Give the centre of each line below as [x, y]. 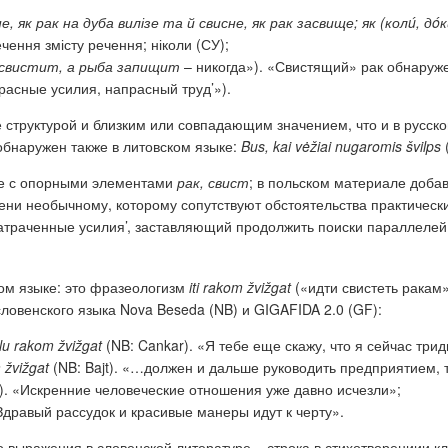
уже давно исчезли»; [331, 389]
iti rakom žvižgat [240, 287]
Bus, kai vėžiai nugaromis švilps [341, 146]
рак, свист [213, 182]
